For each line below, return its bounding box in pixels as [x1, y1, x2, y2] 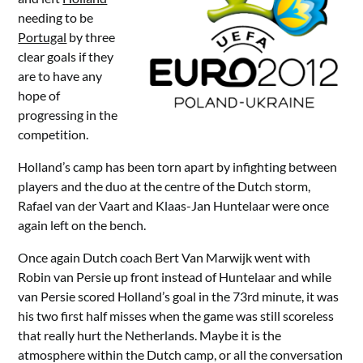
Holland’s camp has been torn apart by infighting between [18, 159, 338, 174]
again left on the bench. [18, 217, 147, 233]
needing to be [18, 10, 94, 25]
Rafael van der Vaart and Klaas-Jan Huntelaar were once [18, 198, 330, 213]
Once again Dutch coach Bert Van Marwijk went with [18, 250, 311, 265]
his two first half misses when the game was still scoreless [18, 308, 335, 323]
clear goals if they [18, 49, 114, 64]
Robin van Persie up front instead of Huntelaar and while [18, 269, 332, 284]
